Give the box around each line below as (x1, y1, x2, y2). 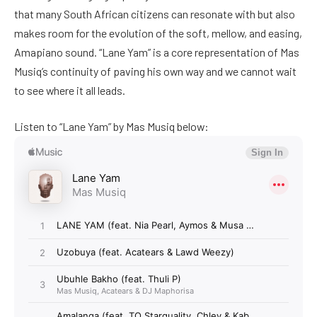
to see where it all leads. (14, 83, 125, 97)
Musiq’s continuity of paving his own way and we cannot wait (14, 64, 296, 78)
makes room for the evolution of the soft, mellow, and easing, (14, 25, 302, 40)
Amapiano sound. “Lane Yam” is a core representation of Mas (14, 45, 299, 59)
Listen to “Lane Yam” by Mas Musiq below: (14, 120, 209, 134)
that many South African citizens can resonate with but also (14, 6, 295, 21)
